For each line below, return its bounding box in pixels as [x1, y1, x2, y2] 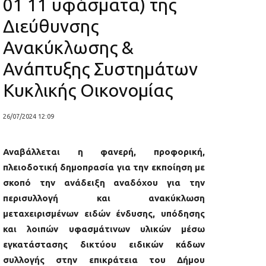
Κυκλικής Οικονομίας [3, 80, 173, 100]
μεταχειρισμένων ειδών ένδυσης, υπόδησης [3, 208, 205, 219]
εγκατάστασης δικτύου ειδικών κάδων [3, 239, 205, 250]
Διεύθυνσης [3, 15, 99, 36]
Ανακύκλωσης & [3, 37, 134, 58]
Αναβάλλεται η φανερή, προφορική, [3, 147, 205, 157]
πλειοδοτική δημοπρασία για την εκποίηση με [3, 162, 205, 173]
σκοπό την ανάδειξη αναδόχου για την [3, 178, 205, 188]
